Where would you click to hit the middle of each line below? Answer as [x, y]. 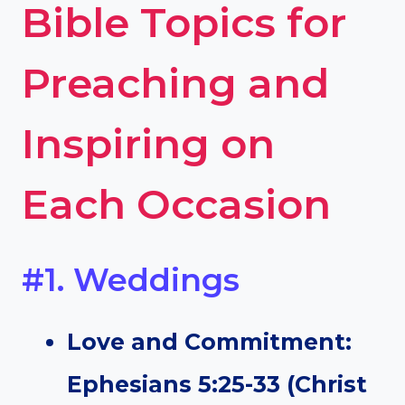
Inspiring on [148, 144]
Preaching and [175, 83]
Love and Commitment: [209, 342]
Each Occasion [176, 204]
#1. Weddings [131, 279]
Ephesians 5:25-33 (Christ [217, 385]
